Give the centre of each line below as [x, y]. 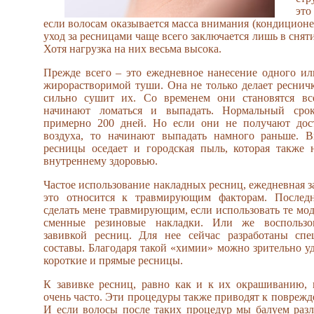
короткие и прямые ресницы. [113, 261]
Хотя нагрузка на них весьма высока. [132, 49]
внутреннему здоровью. [101, 161]
